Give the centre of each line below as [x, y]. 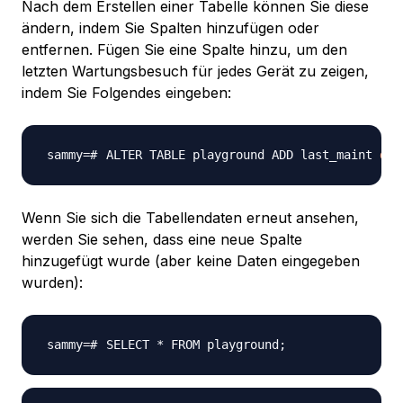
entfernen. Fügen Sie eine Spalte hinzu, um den [184, 50]
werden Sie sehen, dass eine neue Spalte [162, 240]
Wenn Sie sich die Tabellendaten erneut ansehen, [190, 218]
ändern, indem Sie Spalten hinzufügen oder [170, 28]
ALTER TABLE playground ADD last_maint [243, 155]
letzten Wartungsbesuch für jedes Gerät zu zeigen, [195, 72]
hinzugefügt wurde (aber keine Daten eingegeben [191, 261]
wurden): [52, 283]
